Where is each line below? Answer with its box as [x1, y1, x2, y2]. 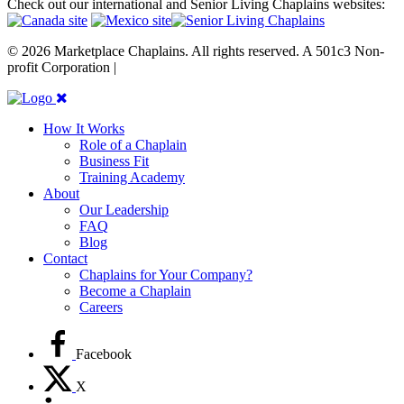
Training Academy [79, 170, 185, 186]
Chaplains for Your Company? [79, 267, 252, 283]
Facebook [76, 346, 132, 363]
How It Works [43, 121, 124, 137]
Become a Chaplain [79, 283, 191, 299]
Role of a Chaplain [79, 137, 187, 153]
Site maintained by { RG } [120, 60, 271, 76]
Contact [43, 251, 87, 267]
